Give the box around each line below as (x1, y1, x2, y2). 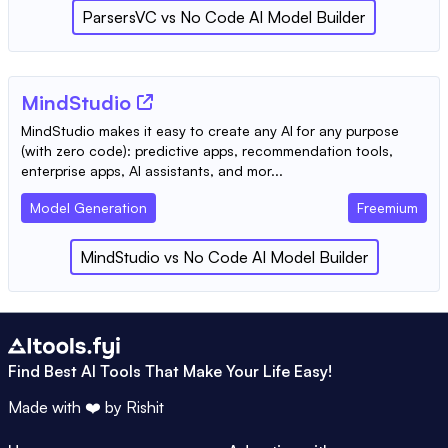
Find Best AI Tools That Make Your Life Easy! (8, 360, 332, 381)
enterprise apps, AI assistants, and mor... (21, 161, 283, 179)
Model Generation (30, 198, 147, 216)
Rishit (126, 396, 164, 417)
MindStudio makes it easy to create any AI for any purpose (21, 121, 399, 139)
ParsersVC (82, 6, 157, 27)
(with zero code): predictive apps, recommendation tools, (21, 141, 393, 159)
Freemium (357, 198, 418, 216)
